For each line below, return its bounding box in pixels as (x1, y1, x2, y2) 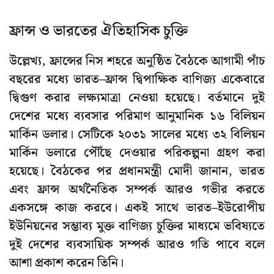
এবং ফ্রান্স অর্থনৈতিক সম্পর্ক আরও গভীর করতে (9, 180, 265, 200)
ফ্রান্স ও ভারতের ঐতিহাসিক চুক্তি (9, 20, 188, 43)
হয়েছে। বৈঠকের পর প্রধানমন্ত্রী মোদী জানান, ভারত (9, 161, 265, 182)
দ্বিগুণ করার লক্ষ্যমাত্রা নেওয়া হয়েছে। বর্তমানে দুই (9, 88, 265, 108)
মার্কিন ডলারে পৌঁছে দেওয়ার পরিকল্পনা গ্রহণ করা (9, 143, 265, 163)
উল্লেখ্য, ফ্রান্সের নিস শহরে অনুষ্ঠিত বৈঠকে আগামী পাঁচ (9, 51, 265, 72)
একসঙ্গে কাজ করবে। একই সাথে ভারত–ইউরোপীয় (9, 198, 265, 218)
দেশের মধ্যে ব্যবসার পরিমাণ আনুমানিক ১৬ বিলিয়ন (9, 106, 265, 127)
